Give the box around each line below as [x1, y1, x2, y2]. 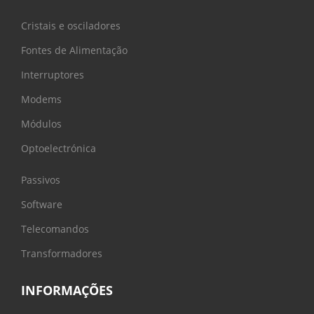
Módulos [21, 117, 62, 130]
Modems [21, 93, 62, 106]
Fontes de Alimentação [21, 43, 128, 57]
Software [21, 198, 62, 211]
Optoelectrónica [21, 142, 96, 155]
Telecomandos [21, 222, 89, 235]
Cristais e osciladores [21, 19, 121, 32]
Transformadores [21, 247, 102, 260]
